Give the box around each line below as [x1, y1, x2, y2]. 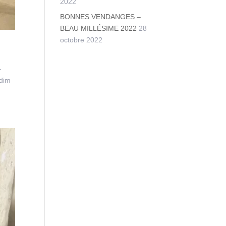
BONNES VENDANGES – [60, 13, 141, 21]
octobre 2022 [60, 36, 103, 44]
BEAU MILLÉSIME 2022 [60, 24, 137, 32]
